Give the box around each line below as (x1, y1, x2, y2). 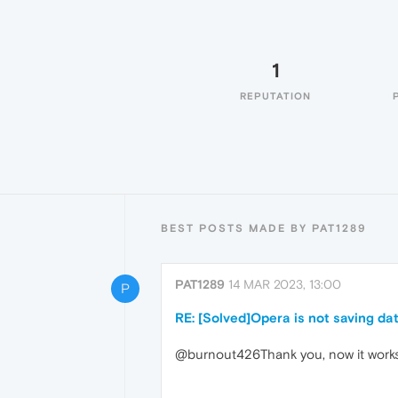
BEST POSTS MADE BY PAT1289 (161, 222, 367, 235)
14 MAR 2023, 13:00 (228, 277, 341, 291)
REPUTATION (240, 91, 311, 101)
